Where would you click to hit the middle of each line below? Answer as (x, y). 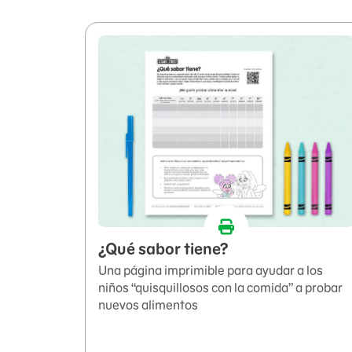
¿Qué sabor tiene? (166, 249)
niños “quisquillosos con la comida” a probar (220, 288)
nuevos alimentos (148, 305)
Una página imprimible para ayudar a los (211, 271)
